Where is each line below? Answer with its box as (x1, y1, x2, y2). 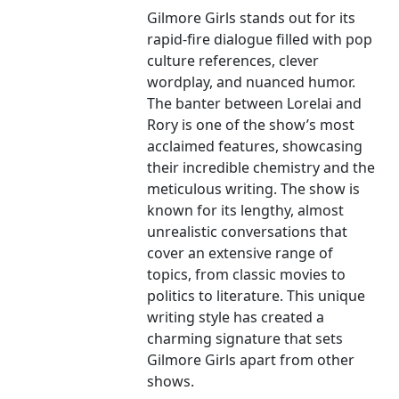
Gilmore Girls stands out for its (147, 8, 356, 28)
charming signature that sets (147, 329, 344, 349)
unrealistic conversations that (147, 222, 348, 242)
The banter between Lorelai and (147, 94, 362, 114)
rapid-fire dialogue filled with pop (147, 29, 373, 50)
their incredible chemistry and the (147, 158, 376, 178)
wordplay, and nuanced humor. (147, 72, 356, 93)
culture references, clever (147, 51, 320, 71)
